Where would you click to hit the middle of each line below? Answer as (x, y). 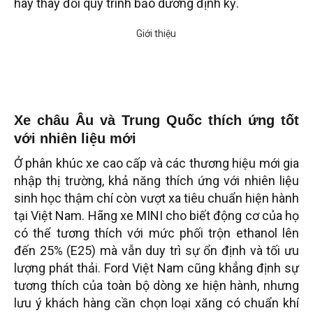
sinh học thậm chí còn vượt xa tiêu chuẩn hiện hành (156, 198)
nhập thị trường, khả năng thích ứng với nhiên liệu (156, 181)
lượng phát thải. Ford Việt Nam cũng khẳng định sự (156, 268)
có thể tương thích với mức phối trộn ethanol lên (156, 233)
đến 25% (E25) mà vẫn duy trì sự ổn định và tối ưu (156, 251)
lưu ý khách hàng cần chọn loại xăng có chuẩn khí (156, 303)
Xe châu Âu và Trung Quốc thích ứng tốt (156, 121)
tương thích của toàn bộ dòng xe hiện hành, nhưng (156, 286)
